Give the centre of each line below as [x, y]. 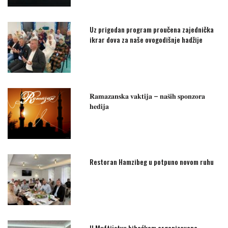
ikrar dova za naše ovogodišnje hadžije [146, 39]
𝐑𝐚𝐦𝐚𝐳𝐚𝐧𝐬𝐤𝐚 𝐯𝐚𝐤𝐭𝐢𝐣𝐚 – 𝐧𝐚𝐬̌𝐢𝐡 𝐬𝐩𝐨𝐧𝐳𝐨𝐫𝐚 [148, 95]
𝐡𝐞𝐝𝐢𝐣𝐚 [99, 105]
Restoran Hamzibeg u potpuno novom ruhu [152, 161]
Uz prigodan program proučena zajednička [152, 29]
